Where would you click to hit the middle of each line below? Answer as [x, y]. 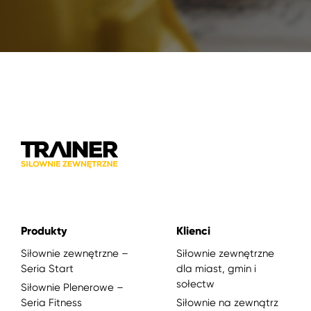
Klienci [193, 230]
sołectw [195, 284]
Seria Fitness [51, 302]
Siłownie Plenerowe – [72, 287]
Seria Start [47, 268]
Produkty [44, 230]
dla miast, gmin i [216, 268]
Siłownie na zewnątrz [227, 302]
